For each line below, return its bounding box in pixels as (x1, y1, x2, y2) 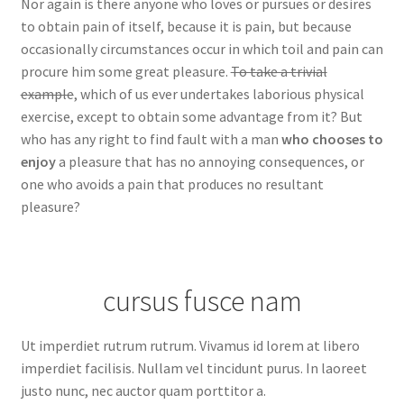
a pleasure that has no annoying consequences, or (55, 151, 364, 170)
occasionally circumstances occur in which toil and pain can (20, 39, 383, 58)
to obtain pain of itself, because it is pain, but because (20, 16, 352, 35)
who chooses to (280, 129, 383, 148)
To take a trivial (230, 61, 327, 80)
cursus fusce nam (102, 283, 302, 320)
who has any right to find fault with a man (20, 129, 281, 148)
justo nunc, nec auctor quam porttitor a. (20, 381, 266, 399)
